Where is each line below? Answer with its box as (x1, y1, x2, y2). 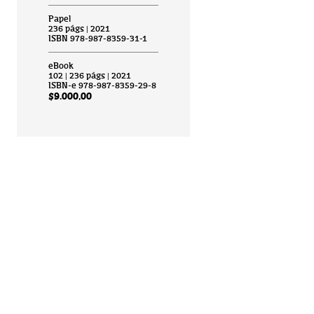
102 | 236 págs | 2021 (48, 69, 131, 81)
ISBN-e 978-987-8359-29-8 (48, 79, 156, 90)
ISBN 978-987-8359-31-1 (48, 32, 147, 43)
